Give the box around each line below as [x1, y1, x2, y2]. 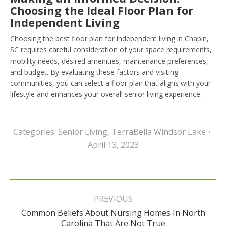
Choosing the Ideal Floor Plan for [10, 2, 193, 18]
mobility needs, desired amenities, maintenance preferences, [10, 55, 208, 66]
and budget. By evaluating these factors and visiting [10, 67, 178, 77]
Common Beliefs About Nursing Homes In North [21, 207, 205, 218]
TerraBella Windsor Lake [111, 126, 206, 137]
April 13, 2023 [87, 139, 139, 150]
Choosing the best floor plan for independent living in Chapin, [10, 33, 209, 43]
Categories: [13, 126, 58, 137]
